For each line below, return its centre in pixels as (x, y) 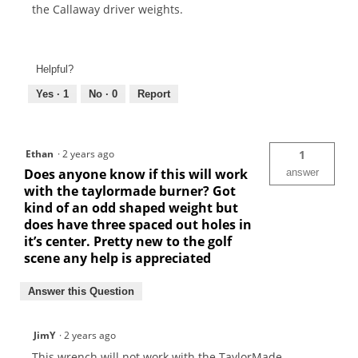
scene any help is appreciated (119, 259)
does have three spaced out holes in (138, 225)
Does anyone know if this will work (136, 175)
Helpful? (55, 70)
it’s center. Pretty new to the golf (128, 242)
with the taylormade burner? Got (130, 191)
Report (154, 94)
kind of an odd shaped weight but (131, 208)
